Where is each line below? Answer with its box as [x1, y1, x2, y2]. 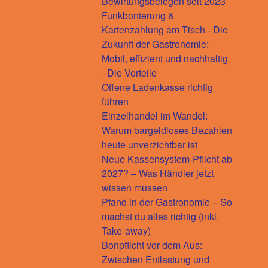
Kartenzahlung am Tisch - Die [102, 22, 228, 36]
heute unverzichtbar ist [102, 137, 197, 151]
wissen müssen [102, 180, 167, 194]
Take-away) [102, 223, 151, 237]
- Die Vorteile [102, 65, 157, 80]
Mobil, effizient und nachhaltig [102, 51, 228, 65]
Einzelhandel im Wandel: [102, 108, 208, 123]
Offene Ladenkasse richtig [102, 80, 213, 94]
